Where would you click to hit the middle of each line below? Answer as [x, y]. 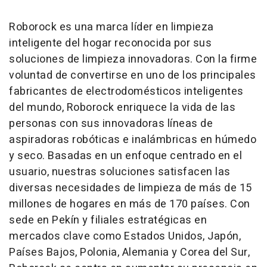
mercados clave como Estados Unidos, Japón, [125, 236]
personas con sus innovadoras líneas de [111, 123]
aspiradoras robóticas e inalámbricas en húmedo [133, 139]
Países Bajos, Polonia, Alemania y [94, 252]
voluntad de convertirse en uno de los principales [133, 75]
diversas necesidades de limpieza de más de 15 [131, 188]
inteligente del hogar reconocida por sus [110, 43]
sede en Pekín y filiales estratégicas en [108, 220]
